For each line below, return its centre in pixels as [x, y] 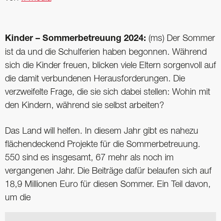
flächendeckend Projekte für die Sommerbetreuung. [103, 145]
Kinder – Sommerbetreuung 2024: [75, 39]
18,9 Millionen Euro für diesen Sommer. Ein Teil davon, [108, 185]
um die [18, 198]
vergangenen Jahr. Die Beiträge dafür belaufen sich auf [108, 171]
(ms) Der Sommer [181, 39]
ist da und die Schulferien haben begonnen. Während [106, 53]
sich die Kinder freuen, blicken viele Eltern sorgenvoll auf [110, 66]
